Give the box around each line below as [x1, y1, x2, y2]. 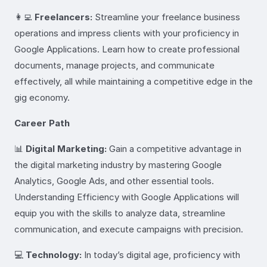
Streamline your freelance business [92, 11, 240, 23]
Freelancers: [35, 11, 92, 23]
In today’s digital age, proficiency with [82, 249, 240, 260]
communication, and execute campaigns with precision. [14, 223, 243, 235]
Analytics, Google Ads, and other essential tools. [14, 175, 214, 187]
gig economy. [14, 91, 70, 103]
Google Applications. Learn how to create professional [14, 43, 240, 55]
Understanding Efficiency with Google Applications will [14, 191, 239, 203]
